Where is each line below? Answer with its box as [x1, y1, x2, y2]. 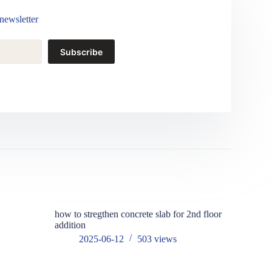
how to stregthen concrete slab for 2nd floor [55, 208, 222, 219]
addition [55, 219, 86, 230]
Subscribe [59, 46, 103, 57]
